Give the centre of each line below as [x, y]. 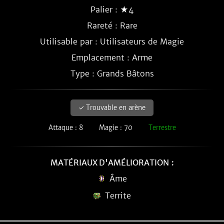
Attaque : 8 [65, 128]
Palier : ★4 [112, 9]
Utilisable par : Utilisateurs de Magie [112, 41]
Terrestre [162, 128]
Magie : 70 [115, 128]
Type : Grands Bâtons [112, 73]
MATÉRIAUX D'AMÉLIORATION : [112, 162]
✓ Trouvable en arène [112, 108]
